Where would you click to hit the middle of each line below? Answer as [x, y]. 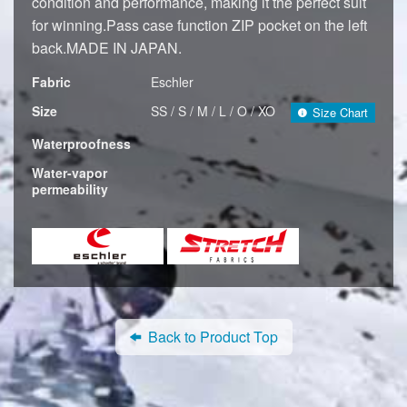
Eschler [172, 81]
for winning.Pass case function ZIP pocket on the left [199, 25]
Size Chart [340, 112]
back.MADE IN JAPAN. [107, 47]
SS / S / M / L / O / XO [213, 110]
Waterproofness [81, 143]
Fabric [51, 81]
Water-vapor [69, 172]
